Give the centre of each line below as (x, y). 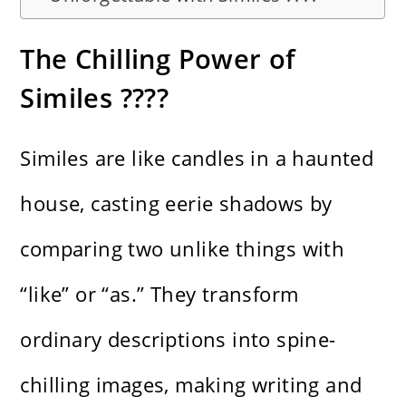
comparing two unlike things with (183, 248)
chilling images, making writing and (191, 384)
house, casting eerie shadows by (176, 203)
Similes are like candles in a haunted (197, 157)
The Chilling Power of (158, 58)
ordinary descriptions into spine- (178, 338)
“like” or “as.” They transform (159, 293)
